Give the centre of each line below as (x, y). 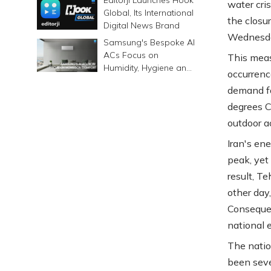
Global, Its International (149, 12)
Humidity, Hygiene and (148, 67)
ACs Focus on (131, 55)
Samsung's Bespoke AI (149, 42)
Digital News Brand (142, 25)
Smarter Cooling (136, 80)
